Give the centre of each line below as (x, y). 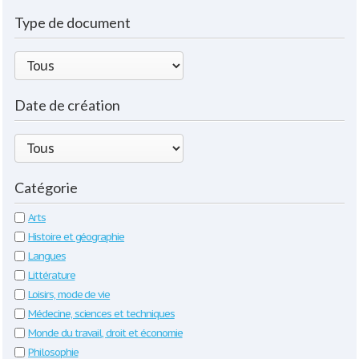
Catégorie (46, 188)
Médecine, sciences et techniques (101, 314)
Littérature (52, 275)
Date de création (67, 105)
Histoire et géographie (77, 237)
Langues (47, 256)
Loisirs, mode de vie (69, 294)
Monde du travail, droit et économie (105, 333)
